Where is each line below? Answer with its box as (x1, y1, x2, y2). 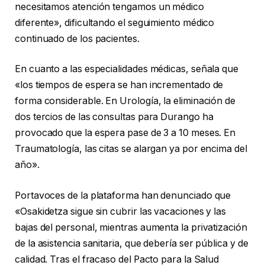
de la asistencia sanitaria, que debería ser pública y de (15, 237, 248, 249)
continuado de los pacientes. (15, 33, 140, 44)
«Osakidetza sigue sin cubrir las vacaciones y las (15, 205, 227, 217)
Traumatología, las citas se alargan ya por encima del (15, 143, 247, 155)
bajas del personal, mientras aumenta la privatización (15, 221, 247, 233)
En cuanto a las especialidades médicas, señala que (15, 63, 239, 75)
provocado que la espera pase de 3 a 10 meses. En (15, 127, 236, 139)
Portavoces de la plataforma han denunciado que (15, 189, 231, 201)
